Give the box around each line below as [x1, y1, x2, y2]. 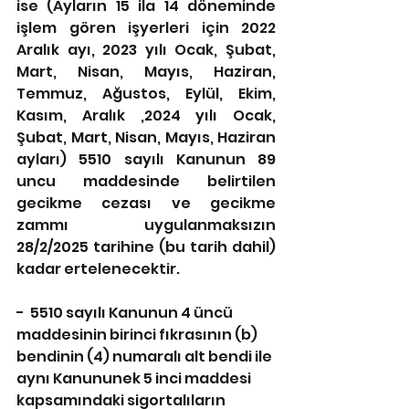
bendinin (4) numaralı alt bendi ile [16, 346, 275, 367]
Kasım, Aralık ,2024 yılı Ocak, [16, 105, 276, 126]
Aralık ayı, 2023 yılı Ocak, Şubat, [16, 39, 276, 60]
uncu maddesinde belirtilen [16, 171, 276, 192]
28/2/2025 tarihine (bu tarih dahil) [16, 236, 276, 257]
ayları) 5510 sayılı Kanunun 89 [16, 149, 276, 170]
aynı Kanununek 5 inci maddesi [16, 368, 254, 389]
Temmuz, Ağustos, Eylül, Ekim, [16, 83, 276, 104]
